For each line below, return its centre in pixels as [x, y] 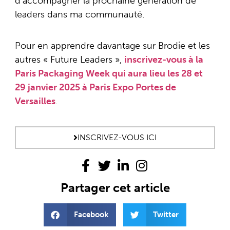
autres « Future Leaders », [69, 60]
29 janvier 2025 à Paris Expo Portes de [95, 88]
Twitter [166, 215]
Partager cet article [115, 187]
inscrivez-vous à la [164, 60]
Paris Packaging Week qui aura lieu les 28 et [109, 74]
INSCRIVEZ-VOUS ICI [117, 137]
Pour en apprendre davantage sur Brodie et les [112, 46]
